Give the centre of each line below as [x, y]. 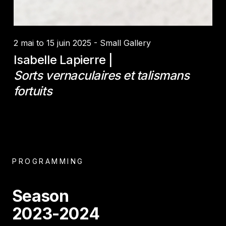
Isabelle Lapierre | [63, 60]
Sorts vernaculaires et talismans [101, 75]
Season [41, 196]
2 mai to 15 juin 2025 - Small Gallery [82, 43]
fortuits [33, 91]
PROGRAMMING [48, 161]
